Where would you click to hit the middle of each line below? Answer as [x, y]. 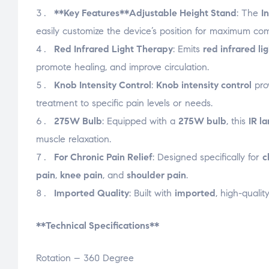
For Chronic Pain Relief [103, 157]
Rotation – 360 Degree [85, 258]
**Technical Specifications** [98, 226]
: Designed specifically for [207, 157]
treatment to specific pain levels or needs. [124, 103]
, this [237, 121]
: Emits [188, 49]
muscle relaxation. [74, 139]
